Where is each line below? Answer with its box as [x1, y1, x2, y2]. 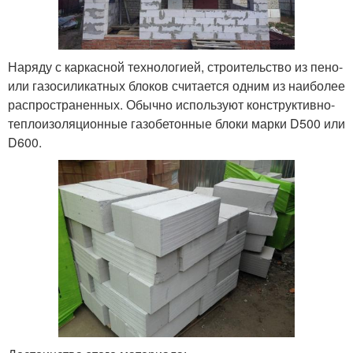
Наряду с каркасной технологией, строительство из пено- [8, 57, 343, 76]
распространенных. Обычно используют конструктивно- [8, 95, 335, 113]
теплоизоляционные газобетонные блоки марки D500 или [8, 113, 345, 132]
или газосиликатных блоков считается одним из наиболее [8, 76, 345, 95]
